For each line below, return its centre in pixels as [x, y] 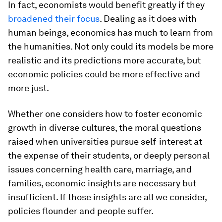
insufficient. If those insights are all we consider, [107, 197]
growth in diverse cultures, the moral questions [105, 128]
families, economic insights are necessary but [102, 183]
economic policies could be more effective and [104, 74]
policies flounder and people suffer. [81, 211]
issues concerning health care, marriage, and [100, 169]
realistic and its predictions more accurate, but [104, 60]
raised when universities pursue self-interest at [105, 141]
